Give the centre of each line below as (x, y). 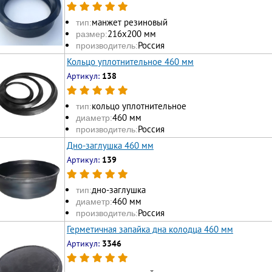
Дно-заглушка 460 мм (110, 145)
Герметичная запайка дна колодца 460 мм (150, 229)
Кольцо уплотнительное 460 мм (130, 61)
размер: (92, 34)
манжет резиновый (130, 22)
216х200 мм (132, 34)
